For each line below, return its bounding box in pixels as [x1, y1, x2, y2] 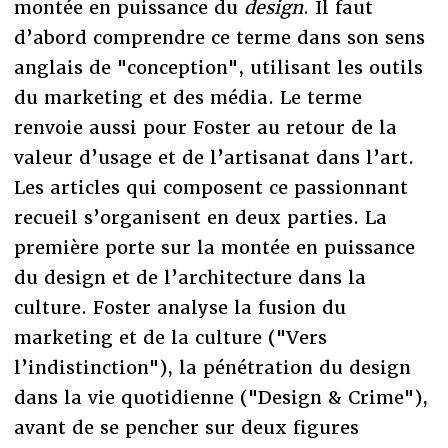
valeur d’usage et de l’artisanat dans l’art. [13, 145, 414, 169]
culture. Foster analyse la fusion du [13, 295, 346, 319]
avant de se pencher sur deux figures [13, 415, 359, 439]
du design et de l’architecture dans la [13, 265, 366, 289]
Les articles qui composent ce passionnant [13, 175, 408, 199]
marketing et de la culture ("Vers [13, 325, 327, 349]
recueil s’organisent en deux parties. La [13, 205, 387, 229]
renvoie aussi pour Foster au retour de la [13, 115, 397, 139]
